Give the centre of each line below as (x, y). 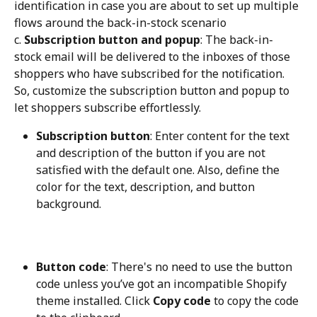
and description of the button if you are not (152, 153)
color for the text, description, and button (147, 187)
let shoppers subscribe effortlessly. (108, 108)
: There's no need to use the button (201, 266)
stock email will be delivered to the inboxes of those (154, 57)
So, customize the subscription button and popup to (153, 91)
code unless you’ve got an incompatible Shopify (163, 283)
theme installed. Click (94, 300)
